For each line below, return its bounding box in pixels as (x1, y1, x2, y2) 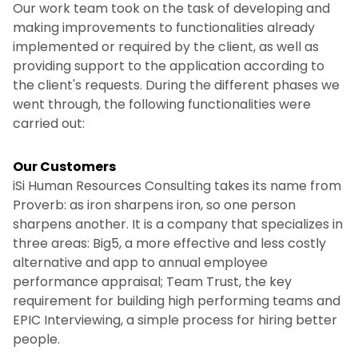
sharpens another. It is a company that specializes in (13, 215, 343, 233)
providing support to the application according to (13, 57, 324, 75)
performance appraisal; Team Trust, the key (13, 272, 292, 291)
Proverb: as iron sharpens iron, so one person (13, 196, 296, 214)
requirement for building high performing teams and (13, 292, 340, 310)
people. (13, 330, 60, 348)
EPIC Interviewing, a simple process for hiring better (13, 311, 337, 329)
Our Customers (13, 157, 116, 176)
